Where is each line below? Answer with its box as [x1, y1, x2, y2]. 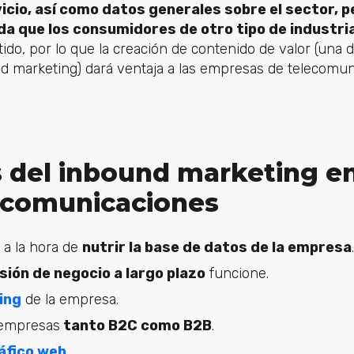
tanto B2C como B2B [60, 317, 212, 335]
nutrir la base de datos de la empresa [82, 239, 352, 257]
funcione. [205, 265, 269, 283]
